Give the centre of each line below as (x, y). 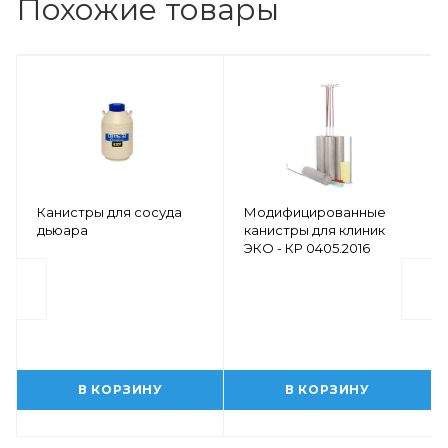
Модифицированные (315, 211)
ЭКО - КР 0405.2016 (307, 247)
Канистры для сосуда (109, 211)
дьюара (62, 229)
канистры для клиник (314, 229)
